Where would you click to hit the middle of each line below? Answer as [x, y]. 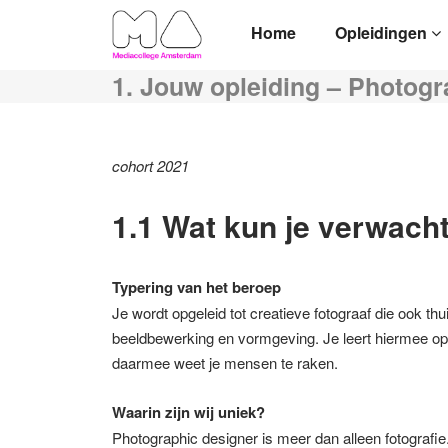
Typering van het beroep [196, 286]
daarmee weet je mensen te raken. [225, 362]
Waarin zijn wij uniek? [188, 411]
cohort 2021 [150, 165]
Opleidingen [383, 33]
